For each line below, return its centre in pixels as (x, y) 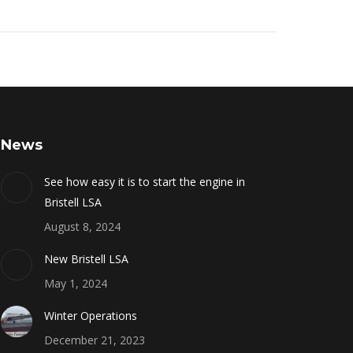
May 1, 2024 (75, 283)
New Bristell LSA (86, 258)
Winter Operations (90, 315)
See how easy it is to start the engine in (144, 181)
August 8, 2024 (82, 226)
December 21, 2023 (94, 340)
